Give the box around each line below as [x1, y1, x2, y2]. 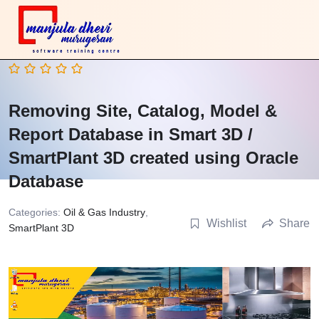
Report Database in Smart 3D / [9, 124, 253, 144]
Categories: [9, 206, 63, 218]
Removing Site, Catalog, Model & [9, 100, 277, 120]
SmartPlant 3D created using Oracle [9, 147, 298, 167]
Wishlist [206, 216, 246, 229]
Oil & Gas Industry [63, 206, 145, 218]
